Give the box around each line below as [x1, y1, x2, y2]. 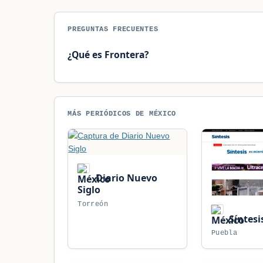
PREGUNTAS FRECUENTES [68, 25, 159, 33]
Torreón [77, 200, 108, 208]
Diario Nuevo [93, 171, 157, 185]
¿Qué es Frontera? [68, 48, 149, 61]
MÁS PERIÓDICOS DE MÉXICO [68, 109, 176, 117]
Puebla [211, 229, 237, 238]
